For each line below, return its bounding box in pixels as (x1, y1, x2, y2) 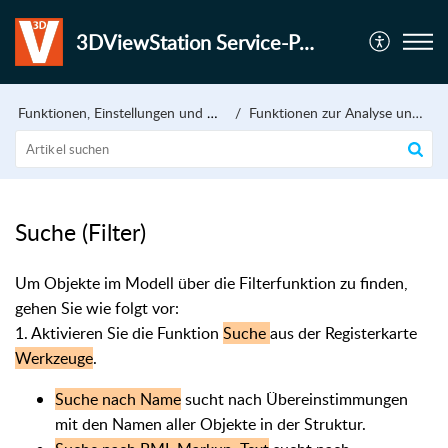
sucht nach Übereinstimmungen (181, 388, 408, 410)
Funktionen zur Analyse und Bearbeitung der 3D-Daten (249, 103, 412, 122)
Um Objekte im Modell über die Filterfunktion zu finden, (15, 272, 408, 294)
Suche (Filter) (15, 216, 146, 248)
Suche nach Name (55, 388, 181, 410)
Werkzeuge (15, 347, 93, 369)
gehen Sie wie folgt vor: (15, 297, 179, 319)
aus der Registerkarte (270, 322, 417, 344)
